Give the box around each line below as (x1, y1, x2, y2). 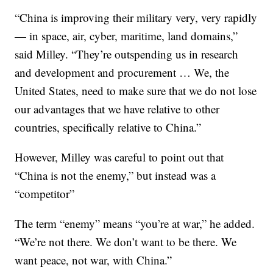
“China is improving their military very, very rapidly (15, 10, 258, 25)
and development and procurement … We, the (15, 65, 230, 80)
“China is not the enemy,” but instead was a (15, 168, 216, 183)
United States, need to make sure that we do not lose (15, 83, 257, 98)
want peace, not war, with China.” (15, 252, 172, 268)
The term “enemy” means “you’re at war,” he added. (15, 216, 255, 231)
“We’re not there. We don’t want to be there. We (15, 234, 237, 249)
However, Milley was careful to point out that (15, 149, 224, 165)
